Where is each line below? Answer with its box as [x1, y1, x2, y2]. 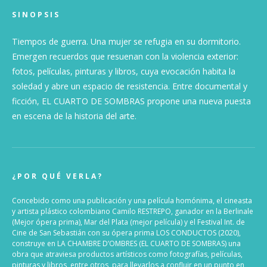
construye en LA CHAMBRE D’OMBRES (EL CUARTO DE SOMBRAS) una [12, 238, 241, 249]
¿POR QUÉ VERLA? [12, 170, 104, 181]
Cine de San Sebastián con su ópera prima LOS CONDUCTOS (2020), [12, 227, 241, 238]
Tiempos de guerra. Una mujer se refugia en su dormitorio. [12, 35, 241, 47]
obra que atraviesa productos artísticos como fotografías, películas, [12, 249, 243, 259]
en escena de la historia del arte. [12, 110, 136, 122]
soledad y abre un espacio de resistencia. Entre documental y [12, 80, 247, 92]
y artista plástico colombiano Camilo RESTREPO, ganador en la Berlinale [12, 206, 253, 216]
